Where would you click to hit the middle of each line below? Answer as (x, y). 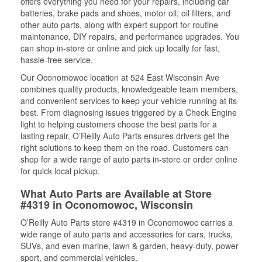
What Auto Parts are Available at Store (116, 194)
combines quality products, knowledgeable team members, (129, 89)
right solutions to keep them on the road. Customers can (125, 147)
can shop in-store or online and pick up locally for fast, (120, 48)
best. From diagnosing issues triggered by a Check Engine (129, 112)
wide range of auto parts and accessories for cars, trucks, (127, 234)
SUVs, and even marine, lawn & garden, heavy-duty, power (130, 246)
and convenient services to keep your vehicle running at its (129, 101)
